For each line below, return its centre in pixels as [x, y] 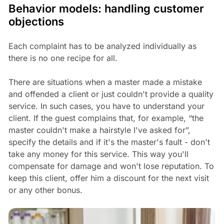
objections [36, 21]
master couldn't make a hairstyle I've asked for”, [99, 130]
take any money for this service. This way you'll [98, 154]
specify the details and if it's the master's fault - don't [109, 142]
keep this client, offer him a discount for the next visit [108, 178]
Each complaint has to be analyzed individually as [102, 46]
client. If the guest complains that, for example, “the [106, 118]
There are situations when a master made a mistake [105, 82]
